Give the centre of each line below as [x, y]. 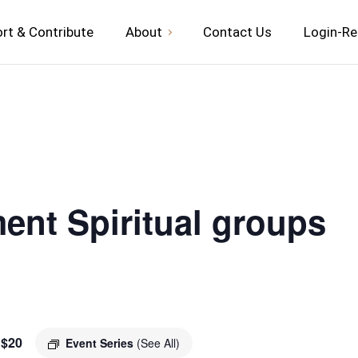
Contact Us [237, 32]
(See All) [158, 343]
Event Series [101, 343]
